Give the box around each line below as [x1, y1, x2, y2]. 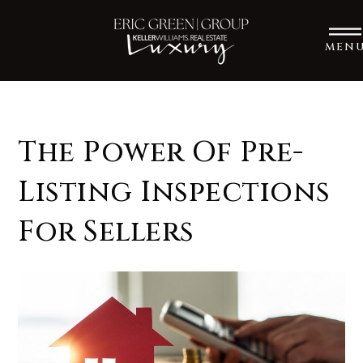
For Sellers [18, 213, 194, 251]
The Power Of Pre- [18, 134, 304, 172]
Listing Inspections [18, 173, 331, 211]
